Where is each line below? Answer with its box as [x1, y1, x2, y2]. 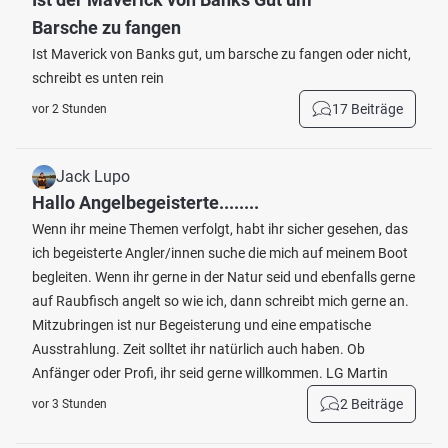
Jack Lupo [56, 167, 130, 186]
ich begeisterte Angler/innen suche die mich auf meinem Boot [32, 245, 408, 261]
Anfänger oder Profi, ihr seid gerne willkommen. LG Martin [32, 365, 388, 381]
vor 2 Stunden [32, 102, 107, 116]
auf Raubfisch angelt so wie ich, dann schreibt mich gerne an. [32, 293, 409, 309]
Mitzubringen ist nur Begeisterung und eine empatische [32, 317, 371, 333]
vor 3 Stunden [32, 397, 107, 411]
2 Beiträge [340, 396, 403, 412]
